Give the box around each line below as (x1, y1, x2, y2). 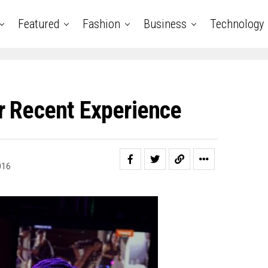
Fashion (83, 17, 120, 31)
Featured (18, 17, 59, 31)
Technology (210, 17, 264, 31)
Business (144, 17, 187, 31)
